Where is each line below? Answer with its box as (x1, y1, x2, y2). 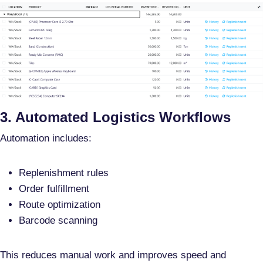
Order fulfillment (19, 183, 89, 195)
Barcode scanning (19, 215, 97, 227)
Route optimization (19, 199, 100, 211)
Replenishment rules (19, 167, 109, 179)
